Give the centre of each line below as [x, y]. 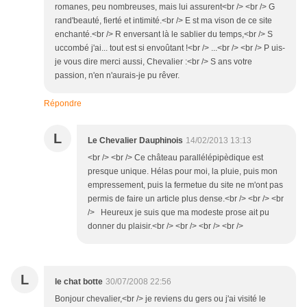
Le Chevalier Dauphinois [135, 140]
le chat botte [79, 281]
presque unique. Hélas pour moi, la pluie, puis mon [183, 171]
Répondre [63, 103]
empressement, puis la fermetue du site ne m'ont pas [185, 185]
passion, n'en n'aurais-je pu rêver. [117, 75]
